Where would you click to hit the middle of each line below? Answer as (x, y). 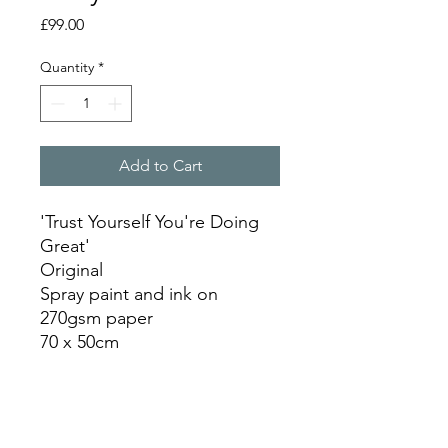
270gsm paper (96, 318)
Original (71, 270)
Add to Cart (160, 165)
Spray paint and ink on (129, 294)
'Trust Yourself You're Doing (149, 222)
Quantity (67, 67)
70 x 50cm (79, 342)
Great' (65, 246)
